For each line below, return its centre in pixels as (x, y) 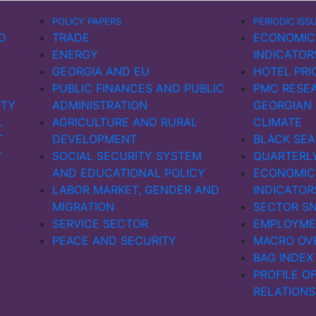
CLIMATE (278, 122)
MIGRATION (83, 207)
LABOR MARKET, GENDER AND (136, 190)
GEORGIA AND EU (101, 71)
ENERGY (75, 54)
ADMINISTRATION (100, 105)
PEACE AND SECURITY (114, 241)
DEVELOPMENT (95, 139)
